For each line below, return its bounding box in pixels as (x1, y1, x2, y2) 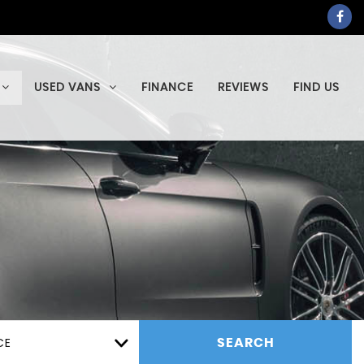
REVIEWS (218, 82, 269, 93)
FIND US (293, 82, 340, 93)
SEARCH (216, 336, 275, 349)
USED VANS (34, 82, 101, 93)
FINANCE (141, 82, 193, 93)
